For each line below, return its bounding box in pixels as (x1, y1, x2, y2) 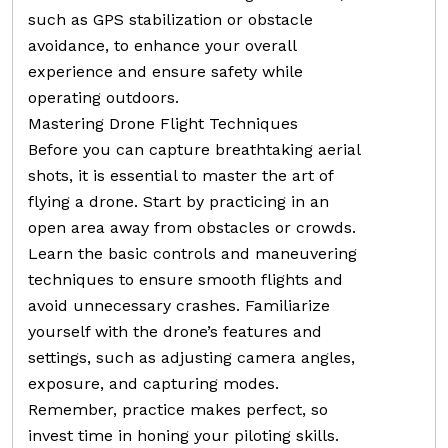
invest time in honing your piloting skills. (28, 425, 339, 445)
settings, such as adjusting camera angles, (28, 347, 355, 367)
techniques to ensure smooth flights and (28, 269, 343, 289)
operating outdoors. (28, 87, 179, 107)
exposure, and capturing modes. (28, 373, 279, 393)
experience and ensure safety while (28, 61, 303, 81)
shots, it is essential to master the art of (28, 165, 333, 185)
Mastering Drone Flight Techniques (28, 113, 298, 133)
